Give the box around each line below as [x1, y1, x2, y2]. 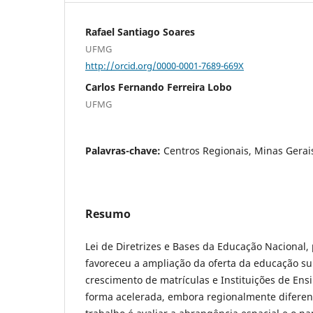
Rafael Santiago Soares [85, 24, 195, 38]
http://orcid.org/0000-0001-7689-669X [85, 59, 244, 72]
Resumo [85, 206, 131, 222]
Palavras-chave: [85, 144, 163, 158]
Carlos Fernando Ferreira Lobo [85, 80, 232, 94]
